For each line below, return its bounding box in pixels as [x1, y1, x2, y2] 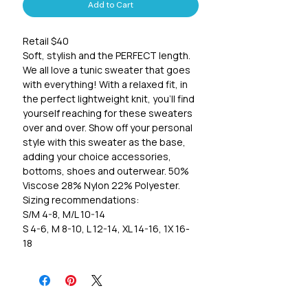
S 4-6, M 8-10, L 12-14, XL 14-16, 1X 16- [23, 222, 190, 236]
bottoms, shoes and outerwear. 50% [23, 164, 189, 178]
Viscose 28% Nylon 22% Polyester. [23, 179, 180, 192]
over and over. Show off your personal [23, 121, 192, 135]
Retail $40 [23, 34, 69, 48]
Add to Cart [88, 1, 133, 10]
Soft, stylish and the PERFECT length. [23, 49, 190, 63]
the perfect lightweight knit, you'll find [23, 92, 195, 106]
